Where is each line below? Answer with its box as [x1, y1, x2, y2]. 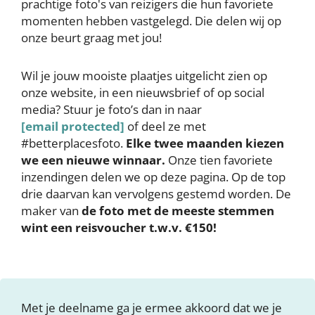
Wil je [21, 67, 51, 84]
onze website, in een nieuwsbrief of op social [21, 84, 264, 101]
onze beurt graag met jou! [21, 30, 162, 46]
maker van [21, 202, 79, 219]
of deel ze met [124, 118, 206, 134]
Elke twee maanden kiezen [126, 135, 284, 151]
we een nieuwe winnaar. [21, 152, 165, 168]
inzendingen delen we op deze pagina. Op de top [21, 169, 285, 185]
